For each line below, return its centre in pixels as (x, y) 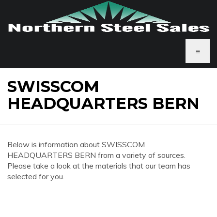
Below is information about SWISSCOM (76, 144)
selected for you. (36, 176)
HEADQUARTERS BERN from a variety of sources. (96, 155)
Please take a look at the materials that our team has (99, 166)
